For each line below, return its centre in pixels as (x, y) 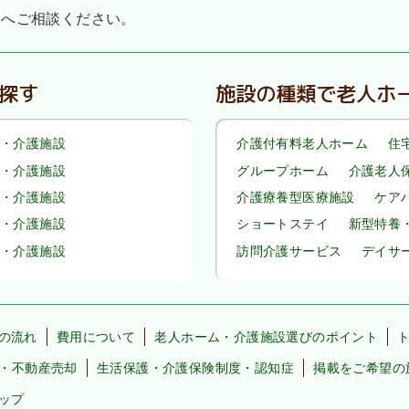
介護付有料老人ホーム (303, 144)
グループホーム (283, 170)
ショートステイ (283, 224)
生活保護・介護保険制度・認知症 (195, 368)
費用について (96, 336)
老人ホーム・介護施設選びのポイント (267, 336)
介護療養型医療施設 (296, 198)
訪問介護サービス (289, 251)
